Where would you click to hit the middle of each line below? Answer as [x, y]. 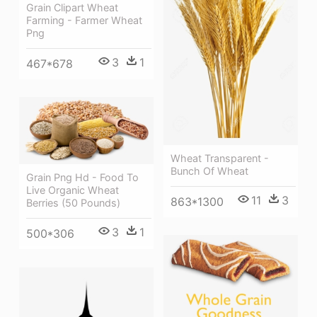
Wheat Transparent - [220, 158]
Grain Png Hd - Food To [82, 178]
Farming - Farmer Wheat [84, 20]
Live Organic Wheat [73, 190]
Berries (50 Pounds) [73, 203]
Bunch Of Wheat [209, 171]
